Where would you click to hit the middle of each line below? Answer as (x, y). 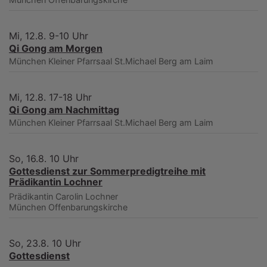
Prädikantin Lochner (56, 182)
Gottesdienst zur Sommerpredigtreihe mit (107, 171)
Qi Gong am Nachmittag (64, 110)
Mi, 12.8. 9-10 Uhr (49, 36)
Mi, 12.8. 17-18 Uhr (50, 97)
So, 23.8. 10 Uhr (45, 243)
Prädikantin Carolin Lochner (63, 197)
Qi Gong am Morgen (56, 49)
